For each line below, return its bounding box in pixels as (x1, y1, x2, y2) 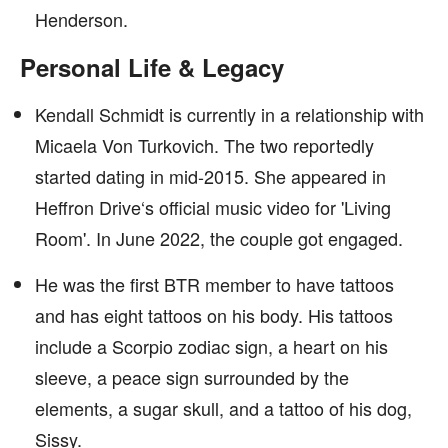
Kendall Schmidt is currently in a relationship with (35, 101, 424, 127)
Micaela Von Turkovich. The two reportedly (35, 132, 374, 158)
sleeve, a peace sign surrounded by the (35, 364, 349, 390)
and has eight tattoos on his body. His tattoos (35, 302, 393, 328)
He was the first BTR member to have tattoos (35, 271, 394, 297)
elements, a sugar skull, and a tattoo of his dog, (35, 395, 412, 421)
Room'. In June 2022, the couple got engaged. (35, 225, 403, 251)
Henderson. (35, 6, 128, 32)
